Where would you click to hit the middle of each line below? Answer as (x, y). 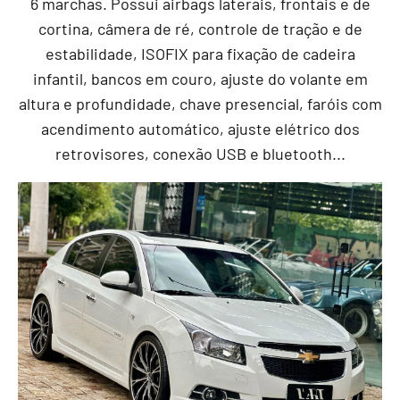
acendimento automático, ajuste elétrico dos (200, 129)
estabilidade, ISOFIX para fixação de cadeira (200, 54)
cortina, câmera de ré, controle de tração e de (200, 29)
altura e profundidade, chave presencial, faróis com (200, 104)
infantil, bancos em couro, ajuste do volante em (200, 79)
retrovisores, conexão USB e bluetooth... (200, 154)
